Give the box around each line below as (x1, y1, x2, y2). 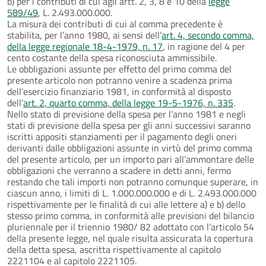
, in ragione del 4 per (163, 39, 245, 53)
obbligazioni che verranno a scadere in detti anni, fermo (7, 163, 231, 178)
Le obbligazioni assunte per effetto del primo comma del (7, 61, 232, 76)
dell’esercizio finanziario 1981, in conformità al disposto (7, 84, 231, 99)
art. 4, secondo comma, (161, 27, 254, 42)
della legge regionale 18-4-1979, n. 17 (7, 39, 163, 53)
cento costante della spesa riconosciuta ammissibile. (7, 50, 217, 65)
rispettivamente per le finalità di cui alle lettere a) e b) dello (7, 197, 245, 211)
